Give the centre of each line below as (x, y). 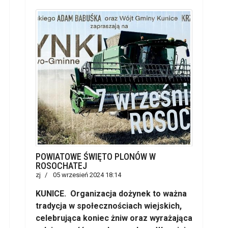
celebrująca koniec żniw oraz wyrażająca (114, 218)
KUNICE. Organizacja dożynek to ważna (111, 194)
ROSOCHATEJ (61, 166)
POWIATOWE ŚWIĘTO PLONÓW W (96, 156)
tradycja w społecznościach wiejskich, (109, 206)
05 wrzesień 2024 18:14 (87, 175)
